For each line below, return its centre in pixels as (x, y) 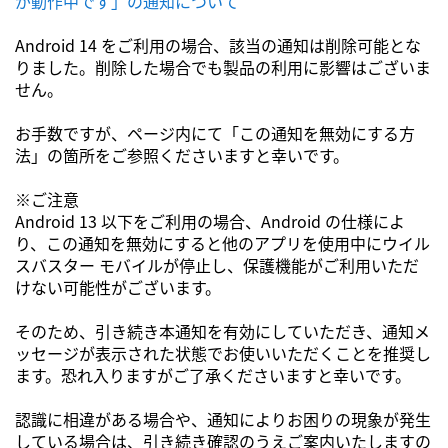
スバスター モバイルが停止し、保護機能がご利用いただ (217, 265)
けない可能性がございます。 (118, 287)
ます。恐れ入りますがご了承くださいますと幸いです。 (213, 375)
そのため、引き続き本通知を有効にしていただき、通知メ (222, 331)
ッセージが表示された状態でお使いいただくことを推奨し (223, 353)
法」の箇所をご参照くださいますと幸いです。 (182, 155)
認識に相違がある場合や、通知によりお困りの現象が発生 (223, 419)
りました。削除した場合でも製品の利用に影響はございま (223, 67)
